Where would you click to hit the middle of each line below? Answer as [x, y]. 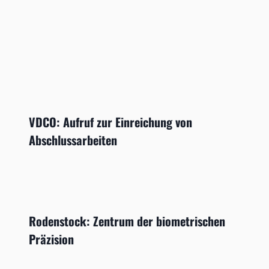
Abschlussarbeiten [73, 140]
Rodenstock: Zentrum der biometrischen [127, 221]
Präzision [51, 239]
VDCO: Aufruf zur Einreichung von [110, 122]
